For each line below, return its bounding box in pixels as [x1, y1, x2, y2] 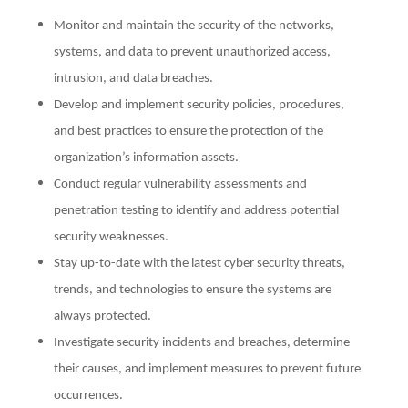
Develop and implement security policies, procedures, [53, 98, 344, 112]
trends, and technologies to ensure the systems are [53, 283, 331, 297]
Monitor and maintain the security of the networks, [53, 19, 334, 33]
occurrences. [53, 389, 123, 403]
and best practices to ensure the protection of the [53, 125, 323, 138]
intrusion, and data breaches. [53, 72, 213, 86]
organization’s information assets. [53, 151, 239, 165]
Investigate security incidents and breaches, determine [53, 336, 350, 350]
